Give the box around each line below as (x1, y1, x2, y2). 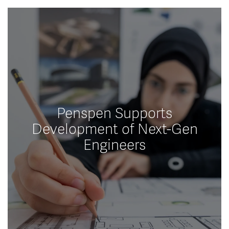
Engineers (83, 136, 146, 154)
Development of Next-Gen (31, 121, 198, 139)
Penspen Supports (57, 105, 172, 123)
